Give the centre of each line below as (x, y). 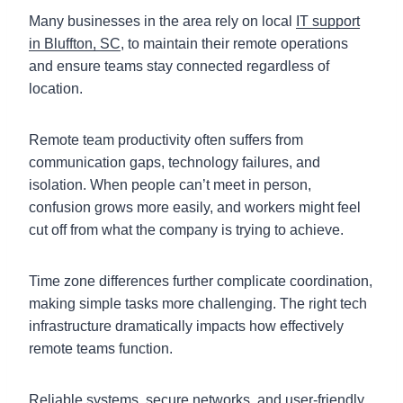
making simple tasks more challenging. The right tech (198, 303)
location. (56, 88)
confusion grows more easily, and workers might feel (195, 207)
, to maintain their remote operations (234, 43)
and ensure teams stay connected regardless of (179, 66)
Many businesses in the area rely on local (162, 21)
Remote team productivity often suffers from (166, 139)
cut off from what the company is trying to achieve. (186, 229)
